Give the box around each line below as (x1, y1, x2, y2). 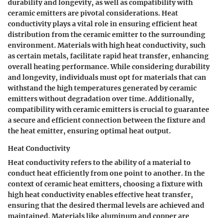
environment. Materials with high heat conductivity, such (8, 41, 205, 50)
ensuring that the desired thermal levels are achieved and (8, 201, 204, 210)
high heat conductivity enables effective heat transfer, (8, 190, 193, 200)
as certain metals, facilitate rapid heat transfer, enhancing (8, 52, 209, 61)
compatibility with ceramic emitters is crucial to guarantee (8, 105, 209, 114)
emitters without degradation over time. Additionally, (8, 94, 194, 104)
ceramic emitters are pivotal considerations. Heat (8, 9, 178, 18)
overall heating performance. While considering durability (8, 62, 210, 72)
